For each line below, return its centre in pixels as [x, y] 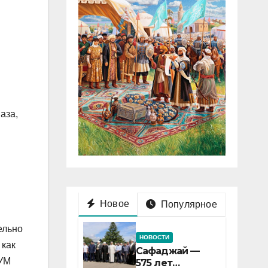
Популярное [188, 204]
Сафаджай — [167, 251]
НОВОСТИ [154, 237]
